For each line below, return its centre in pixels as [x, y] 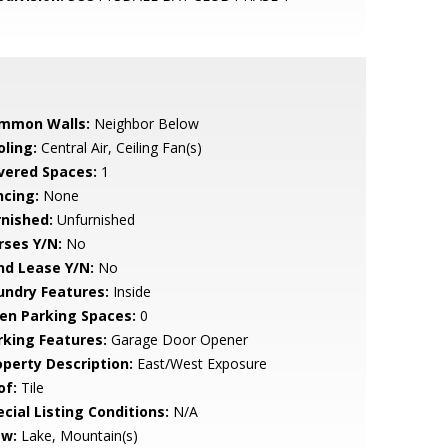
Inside [129, 291]
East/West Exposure [199, 363]
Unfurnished [93, 219]
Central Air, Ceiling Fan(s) [119, 147]
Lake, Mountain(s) [77, 435]
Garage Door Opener [177, 339]
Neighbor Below [144, 123]
